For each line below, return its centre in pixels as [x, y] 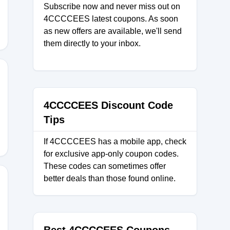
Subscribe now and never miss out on [112, 6]
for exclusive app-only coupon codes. [111, 154]
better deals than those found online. [110, 178]
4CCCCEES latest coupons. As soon [111, 19]
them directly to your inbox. [92, 43]
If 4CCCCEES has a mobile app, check [115, 141]
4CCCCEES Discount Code [108, 105]
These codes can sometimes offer [105, 166]
